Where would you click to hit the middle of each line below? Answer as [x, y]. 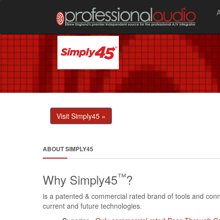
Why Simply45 [80, 179]
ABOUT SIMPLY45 [68, 149]
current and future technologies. [92, 206]
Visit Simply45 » [81, 116]
